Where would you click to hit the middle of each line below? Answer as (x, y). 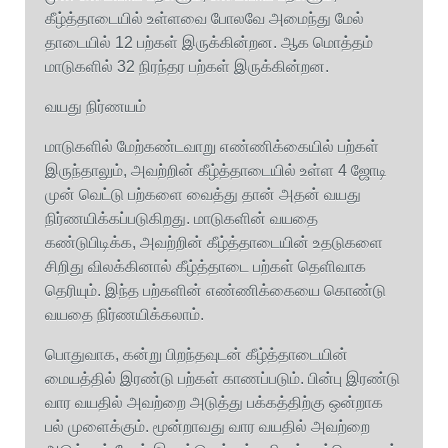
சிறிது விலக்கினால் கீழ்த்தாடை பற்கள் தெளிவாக (205, 266)
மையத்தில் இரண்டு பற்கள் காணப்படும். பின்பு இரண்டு (222, 378)
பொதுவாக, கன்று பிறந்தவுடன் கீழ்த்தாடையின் (196, 354)
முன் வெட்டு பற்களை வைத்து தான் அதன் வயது (203, 194)
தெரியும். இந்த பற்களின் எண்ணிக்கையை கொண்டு (215, 290)
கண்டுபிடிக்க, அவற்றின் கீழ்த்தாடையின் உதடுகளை (214, 242)
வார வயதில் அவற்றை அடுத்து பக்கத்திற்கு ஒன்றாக (214, 402)
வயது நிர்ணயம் (95, 106)
